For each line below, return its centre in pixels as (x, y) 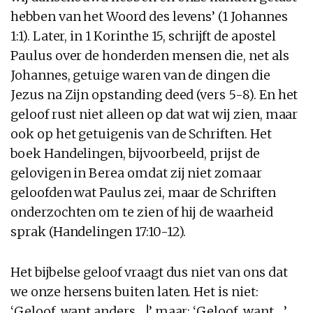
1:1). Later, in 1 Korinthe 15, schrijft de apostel (144, 36)
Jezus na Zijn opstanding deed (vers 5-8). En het (154, 94)
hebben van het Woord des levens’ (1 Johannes (149, 16)
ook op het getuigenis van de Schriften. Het (141, 133)
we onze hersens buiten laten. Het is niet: (134, 291)
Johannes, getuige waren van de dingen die (140, 75)
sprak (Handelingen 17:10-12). (99, 231)
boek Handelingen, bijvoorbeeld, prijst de (135, 153)
